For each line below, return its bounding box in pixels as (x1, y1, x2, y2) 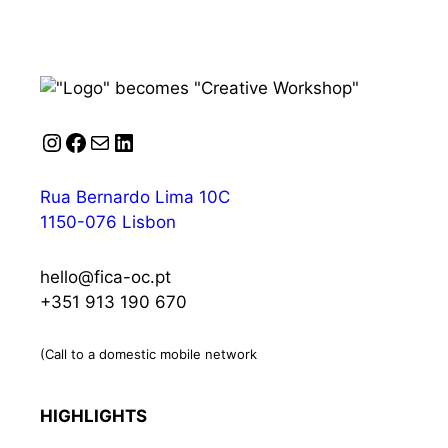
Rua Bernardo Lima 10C (40, 187, 230, 208)
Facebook (63, 126, 174, 156)
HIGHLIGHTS (40, 406, 147, 427)
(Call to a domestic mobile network (40, 346, 257, 363)
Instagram (39, 126, 154, 156)
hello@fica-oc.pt (40, 267, 171, 288)
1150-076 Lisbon (40, 212, 176, 233)
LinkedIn (111, 126, 206, 156)
